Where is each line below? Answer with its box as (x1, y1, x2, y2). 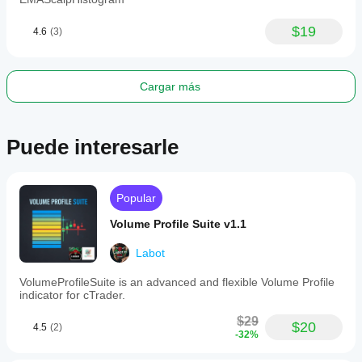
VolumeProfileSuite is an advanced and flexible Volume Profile (19, 276, 335, 288)
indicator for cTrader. (19, 288, 125, 301)
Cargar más (139, 80, 200, 93)
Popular (116, 192, 156, 204)
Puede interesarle (6, 135, 179, 159)
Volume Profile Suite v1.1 (110, 217, 246, 230)
